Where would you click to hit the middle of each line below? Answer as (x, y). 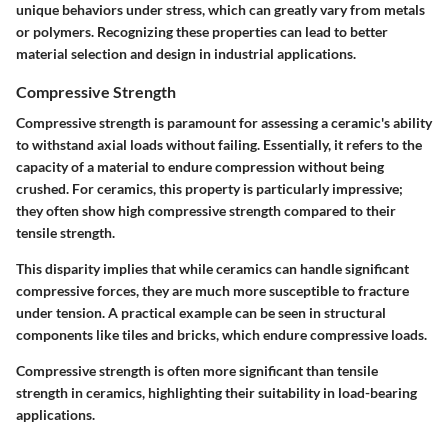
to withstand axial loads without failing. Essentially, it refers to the (219, 145)
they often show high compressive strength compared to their (206, 211)
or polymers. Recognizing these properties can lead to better (202, 31)
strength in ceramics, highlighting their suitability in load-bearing (216, 393)
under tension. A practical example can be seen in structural (201, 313)
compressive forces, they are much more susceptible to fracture (212, 291)
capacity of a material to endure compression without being (200, 167)
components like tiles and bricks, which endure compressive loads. (221, 335)
